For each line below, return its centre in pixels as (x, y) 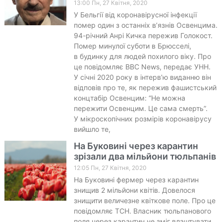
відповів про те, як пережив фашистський (145, 87)
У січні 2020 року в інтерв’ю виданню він (142, 77)
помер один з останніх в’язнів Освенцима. (145, 25)
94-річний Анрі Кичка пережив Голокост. (143, 35)
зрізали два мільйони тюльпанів (145, 156)
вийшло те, (92, 129)
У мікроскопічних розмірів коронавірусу (142, 118)
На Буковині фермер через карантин (136, 179)
